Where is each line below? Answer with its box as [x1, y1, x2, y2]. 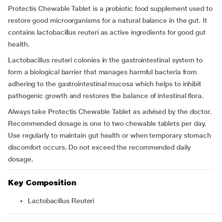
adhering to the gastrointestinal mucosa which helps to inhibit [8, 80, 202, 88]
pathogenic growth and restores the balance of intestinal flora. [8, 92, 204, 100]
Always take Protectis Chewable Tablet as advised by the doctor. [8, 108, 212, 115]
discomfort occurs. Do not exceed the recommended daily [8, 143, 191, 151]
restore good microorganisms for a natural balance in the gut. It [8, 16, 207, 24]
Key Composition [8, 178, 76, 187]
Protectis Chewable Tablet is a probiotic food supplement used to [8, 4, 213, 12]
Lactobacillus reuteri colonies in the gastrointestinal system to [8, 56, 203, 64]
